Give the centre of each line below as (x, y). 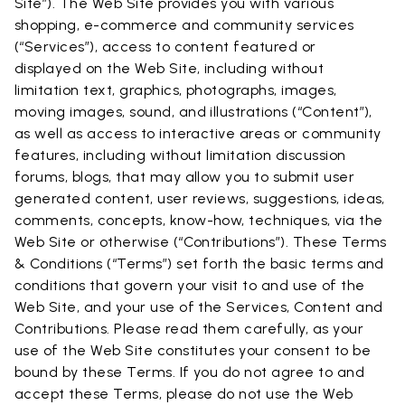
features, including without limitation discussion (180, 155)
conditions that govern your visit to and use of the (190, 285)
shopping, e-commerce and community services (184, 25)
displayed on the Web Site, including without (170, 68)
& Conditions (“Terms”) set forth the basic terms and (199, 264)
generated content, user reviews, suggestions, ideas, (200, 198)
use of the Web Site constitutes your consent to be (193, 350)
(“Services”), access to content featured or (165, 47)
